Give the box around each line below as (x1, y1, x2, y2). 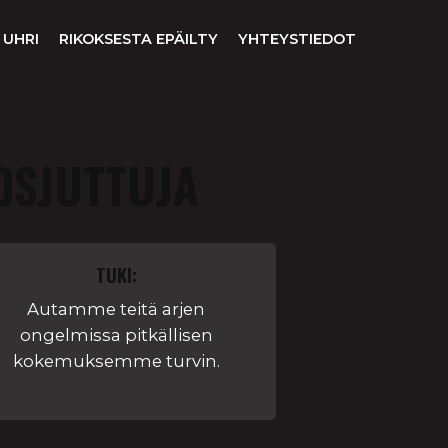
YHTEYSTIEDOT (238, 30, 356, 48)
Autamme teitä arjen (27, 299, 205, 319)
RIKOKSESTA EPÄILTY (59, 30, 218, 48)
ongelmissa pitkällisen (19, 325, 213, 345)
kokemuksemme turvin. (12, 351, 220, 371)
